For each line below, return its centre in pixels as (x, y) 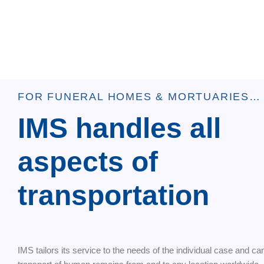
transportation (113, 196)
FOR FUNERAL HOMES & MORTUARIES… (139, 97)
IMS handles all (119, 128)
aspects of (88, 162)
